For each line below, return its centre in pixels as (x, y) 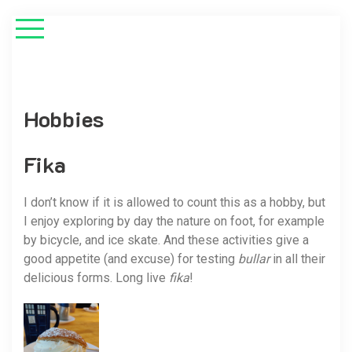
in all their (297, 259)
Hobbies (64, 119)
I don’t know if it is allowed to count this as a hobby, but (174, 202)
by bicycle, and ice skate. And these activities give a (166, 240)
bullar (254, 259)
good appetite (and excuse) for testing (131, 259)
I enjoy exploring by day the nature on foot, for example (174, 221)
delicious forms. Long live (96, 278)
